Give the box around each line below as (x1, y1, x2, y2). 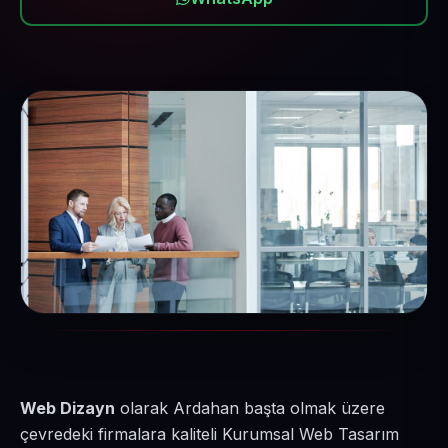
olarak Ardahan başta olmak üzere (115, 398, 385, 418)
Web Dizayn (20, 398, 115, 418)
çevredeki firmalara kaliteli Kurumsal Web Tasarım (20, 424, 399, 444)
